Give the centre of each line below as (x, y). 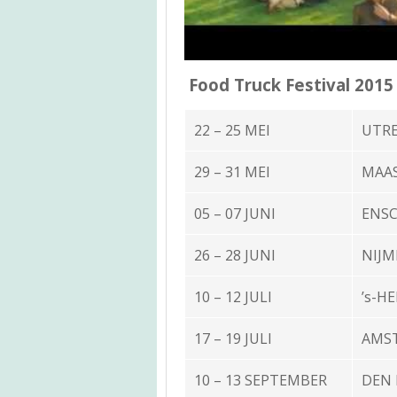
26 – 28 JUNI (235, 255)
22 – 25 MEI (232, 130)
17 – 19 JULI (233, 338)
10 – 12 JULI (233, 296)
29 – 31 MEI (232, 171)
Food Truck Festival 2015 (291, 84)
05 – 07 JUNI (235, 213)
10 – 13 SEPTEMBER (261, 380)
